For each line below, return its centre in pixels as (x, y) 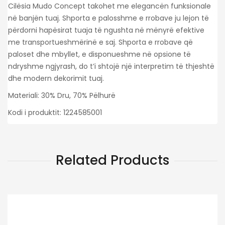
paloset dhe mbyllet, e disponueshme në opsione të (99, 54)
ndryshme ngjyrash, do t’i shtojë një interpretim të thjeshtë (111, 66)
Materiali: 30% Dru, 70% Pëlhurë (62, 95)
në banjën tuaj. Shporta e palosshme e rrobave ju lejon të (108, 18)
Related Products (113, 160)
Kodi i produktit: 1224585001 (55, 112)
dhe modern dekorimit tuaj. (56, 78)
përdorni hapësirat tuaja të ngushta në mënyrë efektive (106, 30)
